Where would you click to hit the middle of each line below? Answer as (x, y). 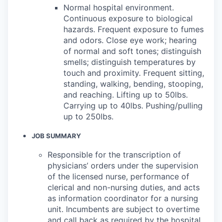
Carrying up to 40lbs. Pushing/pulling (133, 105)
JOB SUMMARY (56, 136)
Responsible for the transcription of (114, 154)
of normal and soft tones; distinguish (132, 51)
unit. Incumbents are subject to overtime (124, 209)
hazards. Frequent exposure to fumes (134, 29)
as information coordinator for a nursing (123, 198)
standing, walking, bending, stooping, (133, 83)
